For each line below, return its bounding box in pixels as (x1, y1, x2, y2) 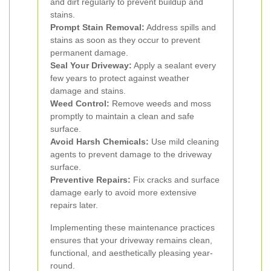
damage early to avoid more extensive (50, 188, 197, 197)
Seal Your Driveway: (50, 60, 132, 70)
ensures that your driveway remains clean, (50, 235, 212, 245)
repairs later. (50, 200, 98, 210)
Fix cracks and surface (131, 175, 220, 184)
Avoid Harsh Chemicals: (50, 137, 149, 146)
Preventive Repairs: (50, 175, 131, 184)
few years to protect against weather (50, 73, 189, 83)
